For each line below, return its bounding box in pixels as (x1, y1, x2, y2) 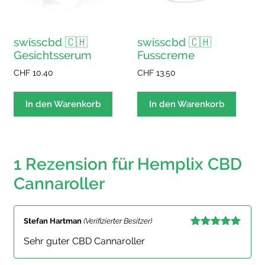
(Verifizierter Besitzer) (83, 216, 152, 225)
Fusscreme (137, 48, 195, 62)
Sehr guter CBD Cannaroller (24, 235, 145, 247)
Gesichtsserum (14, 48, 92, 62)
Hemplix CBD (137, 154, 242, 174)
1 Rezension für (14, 154, 137, 174)
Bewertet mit (190, 229, 241, 239)
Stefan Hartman (24, 216, 83, 225)
